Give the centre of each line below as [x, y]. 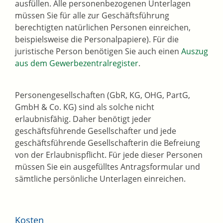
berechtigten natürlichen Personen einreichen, [103, 28]
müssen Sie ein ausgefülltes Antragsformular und [108, 167]
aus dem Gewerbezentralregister [77, 63]
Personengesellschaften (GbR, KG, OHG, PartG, [103, 95]
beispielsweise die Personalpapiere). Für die [97, 40]
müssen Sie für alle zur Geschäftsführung [92, 16]
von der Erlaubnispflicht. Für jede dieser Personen [109, 155]
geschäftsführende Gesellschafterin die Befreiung [108, 143]
